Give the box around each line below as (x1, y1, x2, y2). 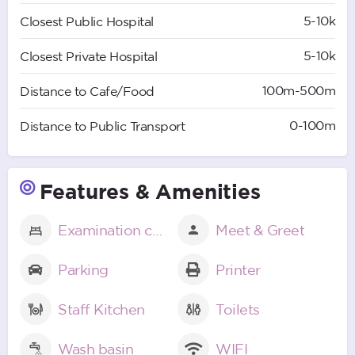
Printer (216, 261, 261, 277)
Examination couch (151, 221, 162, 238)
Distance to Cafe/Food (20, 83, 155, 98)
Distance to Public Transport (20, 118, 185, 133)
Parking (58, 261, 109, 277)
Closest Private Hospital (20, 48, 157, 63)
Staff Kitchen (58, 300, 145, 317)
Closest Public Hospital (20, 13, 154, 29)
